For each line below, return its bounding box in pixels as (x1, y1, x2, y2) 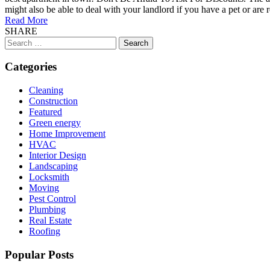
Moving (29, 183, 59, 193)
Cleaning (29, 85, 63, 96)
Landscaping (29, 161, 78, 172)
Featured (29, 107, 62, 118)
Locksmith (29, 172, 69, 183)
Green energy (29, 118, 81, 128)
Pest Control (29, 193, 76, 204)
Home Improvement (29, 128, 105, 139)
